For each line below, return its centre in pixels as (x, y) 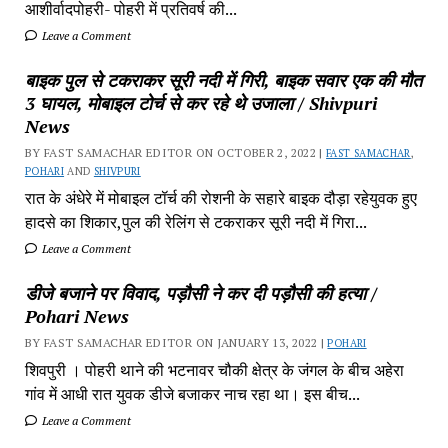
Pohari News (76, 315)
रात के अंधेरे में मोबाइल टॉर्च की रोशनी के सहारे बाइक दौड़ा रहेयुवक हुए (220, 197)
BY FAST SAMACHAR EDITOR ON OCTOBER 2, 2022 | (175, 152)
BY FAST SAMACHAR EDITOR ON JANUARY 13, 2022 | (176, 342)
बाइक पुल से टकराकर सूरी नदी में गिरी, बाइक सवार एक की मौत (223, 79)
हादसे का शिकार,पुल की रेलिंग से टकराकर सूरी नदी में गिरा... (195, 221)
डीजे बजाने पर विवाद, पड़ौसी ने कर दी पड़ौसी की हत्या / (200, 292)
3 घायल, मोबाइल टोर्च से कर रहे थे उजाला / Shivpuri (200, 102)
